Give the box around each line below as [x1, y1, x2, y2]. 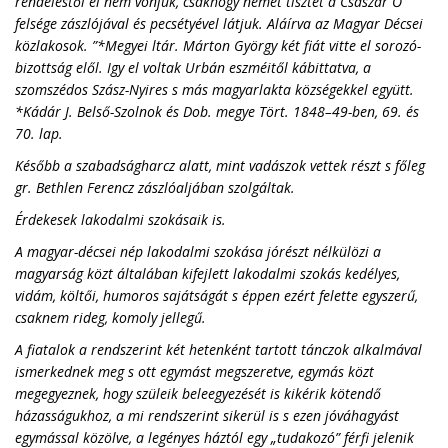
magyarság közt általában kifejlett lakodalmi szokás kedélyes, [15, 264, 400, 283]
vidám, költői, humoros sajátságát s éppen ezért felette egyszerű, [15, 286, 418, 305]
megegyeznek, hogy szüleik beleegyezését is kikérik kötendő [15, 384, 381, 403]
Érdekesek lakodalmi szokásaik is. [15, 210, 226, 229]
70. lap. [15, 124, 63, 143]
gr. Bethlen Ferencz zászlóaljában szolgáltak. [15, 178, 295, 197]
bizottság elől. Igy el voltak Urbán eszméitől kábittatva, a [15, 58, 371, 77]
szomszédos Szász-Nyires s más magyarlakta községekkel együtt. [15, 80, 414, 99]
